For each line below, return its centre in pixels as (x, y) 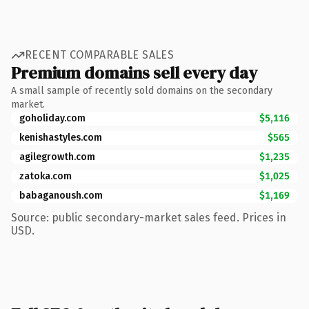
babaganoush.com (61, 195)
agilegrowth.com (57, 157)
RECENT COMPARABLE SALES (100, 55)
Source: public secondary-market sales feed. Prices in (149, 217)
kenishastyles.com (61, 137)
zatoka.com (46, 176)
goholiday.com (52, 118)
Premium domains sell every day (134, 72)
